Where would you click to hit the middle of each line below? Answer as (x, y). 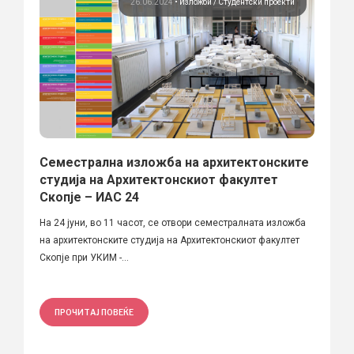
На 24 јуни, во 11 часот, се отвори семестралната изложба (173, 222)
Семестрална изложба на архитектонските (174, 162)
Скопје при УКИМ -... (84, 257)
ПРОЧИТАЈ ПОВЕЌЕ (94, 312)
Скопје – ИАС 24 (89, 197)
